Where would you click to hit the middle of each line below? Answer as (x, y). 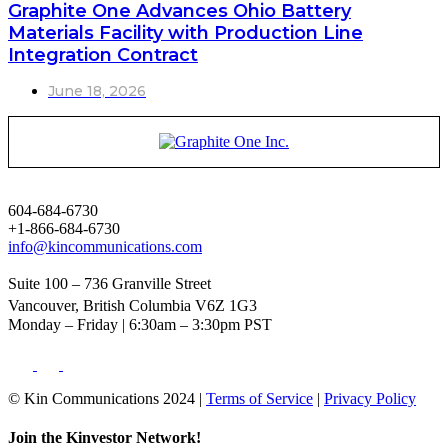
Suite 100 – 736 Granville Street (114, 283)
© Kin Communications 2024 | (107, 398)
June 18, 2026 (97, 90)
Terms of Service (259, 398)
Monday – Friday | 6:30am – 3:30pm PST (140, 324)
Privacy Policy (370, 398)
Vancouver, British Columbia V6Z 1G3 (137, 305)
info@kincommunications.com (105, 246)
